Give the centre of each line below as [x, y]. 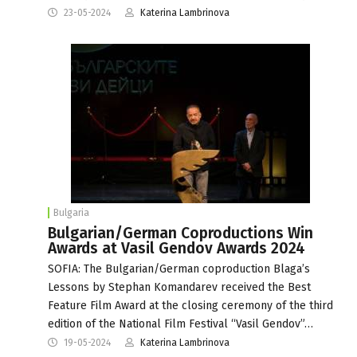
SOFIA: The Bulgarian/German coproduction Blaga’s [179, 269]
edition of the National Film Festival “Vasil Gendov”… [180, 324]
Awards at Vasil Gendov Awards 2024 [177, 248]
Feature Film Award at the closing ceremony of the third [190, 305]
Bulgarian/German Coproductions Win [180, 233]
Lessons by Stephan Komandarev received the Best [179, 287]
